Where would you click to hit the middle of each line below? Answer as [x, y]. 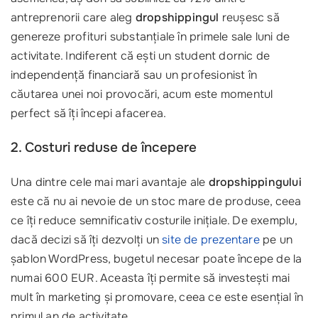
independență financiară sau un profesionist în [134, 75]
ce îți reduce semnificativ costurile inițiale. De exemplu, [154, 220]
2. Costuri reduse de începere [104, 148]
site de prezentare [211, 240]
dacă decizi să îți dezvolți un [87, 240]
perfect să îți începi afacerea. [89, 113]
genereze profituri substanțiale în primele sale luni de [150, 37]
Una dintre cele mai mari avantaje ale [110, 182]
